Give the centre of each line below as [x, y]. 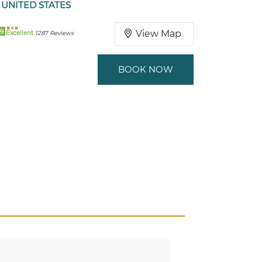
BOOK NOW [146, 69]
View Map [158, 34]
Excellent [20, 33]
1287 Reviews [54, 33]
